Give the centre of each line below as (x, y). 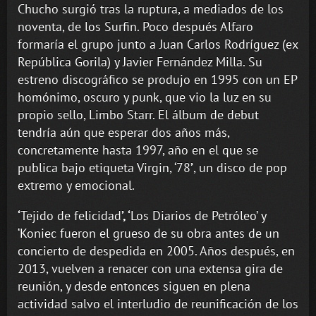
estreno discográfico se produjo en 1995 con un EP (157, 80)
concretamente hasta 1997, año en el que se (138, 150)
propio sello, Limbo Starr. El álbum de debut (138, 115)
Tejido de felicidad (71, 216)
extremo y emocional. (76, 186)
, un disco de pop (240, 168)
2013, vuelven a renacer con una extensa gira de (150, 269)
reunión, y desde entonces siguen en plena (134, 286)
